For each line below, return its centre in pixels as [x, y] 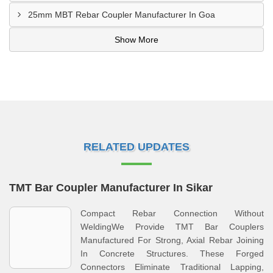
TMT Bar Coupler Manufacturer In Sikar [111, 188]
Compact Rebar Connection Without [172, 213]
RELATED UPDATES [136, 147]
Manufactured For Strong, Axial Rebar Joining [172, 240]
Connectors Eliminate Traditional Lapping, [172, 267]
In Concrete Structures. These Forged [172, 253]
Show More [136, 40]
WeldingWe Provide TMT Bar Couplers [172, 227]
